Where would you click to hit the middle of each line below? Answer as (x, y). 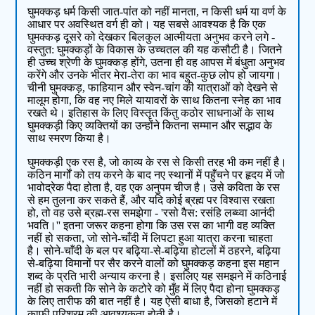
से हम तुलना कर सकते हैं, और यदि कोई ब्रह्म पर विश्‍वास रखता (152, 200)
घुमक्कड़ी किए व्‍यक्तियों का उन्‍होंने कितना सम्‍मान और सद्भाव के (150, 126)
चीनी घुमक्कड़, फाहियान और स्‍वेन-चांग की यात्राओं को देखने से (153, 88)
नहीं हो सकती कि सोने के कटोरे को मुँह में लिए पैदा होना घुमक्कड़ (154, 289)
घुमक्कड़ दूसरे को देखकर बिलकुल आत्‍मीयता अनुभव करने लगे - (152, 37)
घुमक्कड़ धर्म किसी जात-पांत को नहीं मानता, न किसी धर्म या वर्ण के (157, 12)
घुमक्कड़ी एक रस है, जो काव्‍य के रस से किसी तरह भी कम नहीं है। (157, 162)
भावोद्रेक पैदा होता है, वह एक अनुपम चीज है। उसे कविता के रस (154, 188)
